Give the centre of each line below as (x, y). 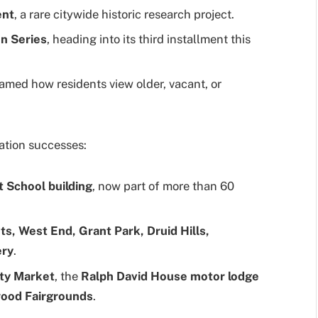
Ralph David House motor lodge (170, 276)
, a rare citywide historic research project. (124, 14)
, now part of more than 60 (163, 186)
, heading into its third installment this (149, 39)
